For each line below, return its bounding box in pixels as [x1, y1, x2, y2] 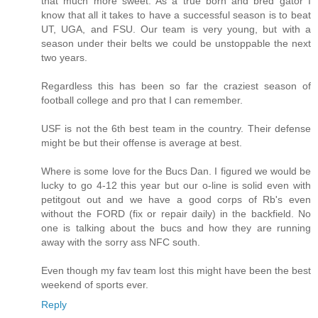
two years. [41, 52, 87, 64]
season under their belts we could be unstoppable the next [41, 38, 311, 50]
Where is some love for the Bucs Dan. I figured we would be [41, 165, 311, 177]
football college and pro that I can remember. [41, 94, 243, 106]
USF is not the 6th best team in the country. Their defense [41, 123, 311, 135]
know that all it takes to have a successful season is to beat [41, 9, 311, 21]
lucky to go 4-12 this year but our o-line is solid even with [41, 180, 311, 192]
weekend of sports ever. [41, 279, 148, 291]
